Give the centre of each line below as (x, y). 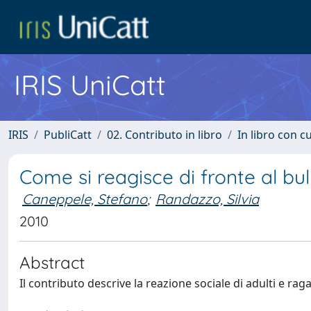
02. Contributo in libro (165, 135)
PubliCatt (68, 135)
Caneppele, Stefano (85, 199)
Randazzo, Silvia (207, 199)
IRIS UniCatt (90, 85)
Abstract (52, 262)
